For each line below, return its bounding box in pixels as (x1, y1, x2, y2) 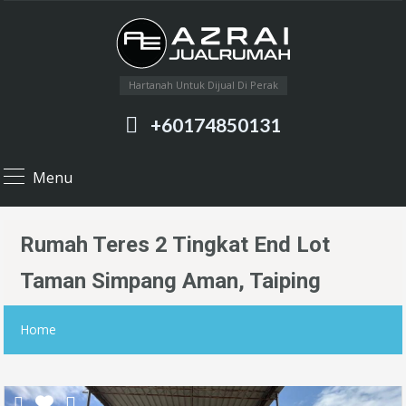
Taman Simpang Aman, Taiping (20, 268, 321, 294)
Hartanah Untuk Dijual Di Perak (128, 78, 278, 92)
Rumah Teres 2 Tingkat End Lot (20, 232, 330, 257)
